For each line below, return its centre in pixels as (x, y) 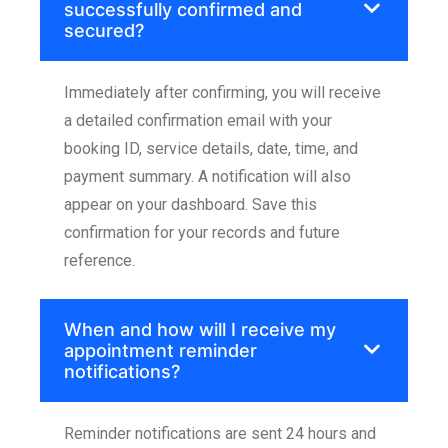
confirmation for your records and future (202, 232)
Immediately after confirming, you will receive (222, 92)
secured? (104, 30)
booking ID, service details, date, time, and (211, 148)
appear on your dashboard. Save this (190, 204)
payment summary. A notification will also (207, 176)
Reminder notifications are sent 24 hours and (220, 433)
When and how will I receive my (200, 329)
